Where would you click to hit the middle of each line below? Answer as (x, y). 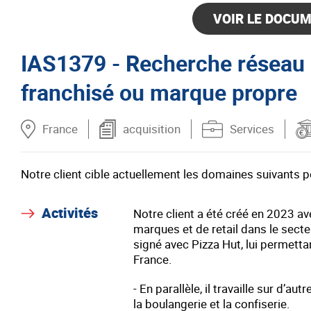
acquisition (152, 129)
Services (252, 129)
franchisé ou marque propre (159, 92)
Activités (70, 213)
